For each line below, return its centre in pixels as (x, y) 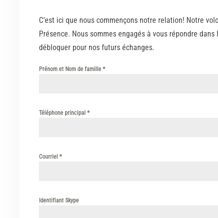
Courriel (49, 157)
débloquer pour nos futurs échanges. (97, 48)
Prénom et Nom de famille (71, 69)
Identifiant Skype (59, 201)
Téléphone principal (63, 113)
